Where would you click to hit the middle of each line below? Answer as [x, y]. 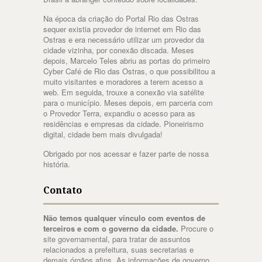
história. [57, 164]
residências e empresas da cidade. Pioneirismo [123, 124]
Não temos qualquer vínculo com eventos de [124, 218]
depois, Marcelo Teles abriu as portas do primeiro [127, 61]
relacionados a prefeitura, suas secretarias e [118, 250]
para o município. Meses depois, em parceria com [128, 103]
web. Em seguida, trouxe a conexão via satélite [124, 92]
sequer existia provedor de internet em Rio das [122, 29]
